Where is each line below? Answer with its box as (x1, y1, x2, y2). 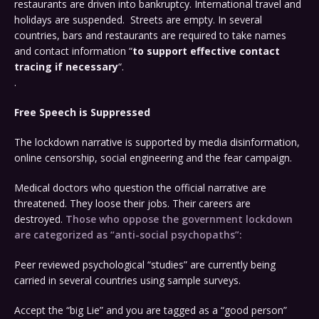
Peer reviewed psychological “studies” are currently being (14, 258, 276, 272)
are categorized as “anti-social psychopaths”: (14, 228, 245, 242)
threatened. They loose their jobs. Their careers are (14, 197, 251, 211)
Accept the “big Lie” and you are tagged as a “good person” (14, 303, 287, 318)
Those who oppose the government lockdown (66, 212, 293, 226)
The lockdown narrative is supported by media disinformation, (14, 135, 300, 150)
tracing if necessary (14, 60, 118, 74)
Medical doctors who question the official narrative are (14, 181, 266, 195)
